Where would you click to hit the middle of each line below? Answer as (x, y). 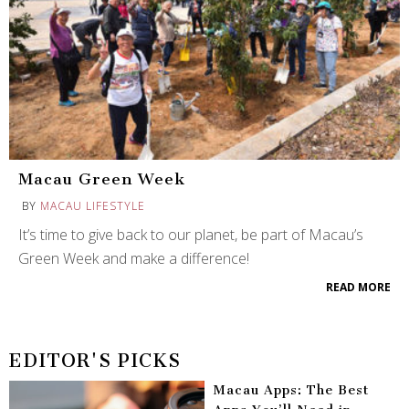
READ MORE (358, 287)
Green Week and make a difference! (134, 258)
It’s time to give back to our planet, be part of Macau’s (191, 234)
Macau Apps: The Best (291, 390)
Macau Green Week (102, 178)
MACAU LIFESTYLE (93, 205)
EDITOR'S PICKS (95, 360)
